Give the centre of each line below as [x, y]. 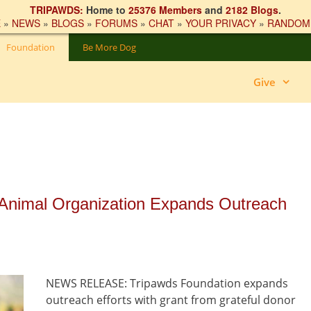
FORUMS [116, 23]
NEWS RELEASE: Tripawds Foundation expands [167, 283]
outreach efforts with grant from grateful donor [171, 300]
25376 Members [165, 10]
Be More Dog [109, 47]
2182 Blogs [252, 10]
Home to [106, 10]
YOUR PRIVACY [221, 23]
